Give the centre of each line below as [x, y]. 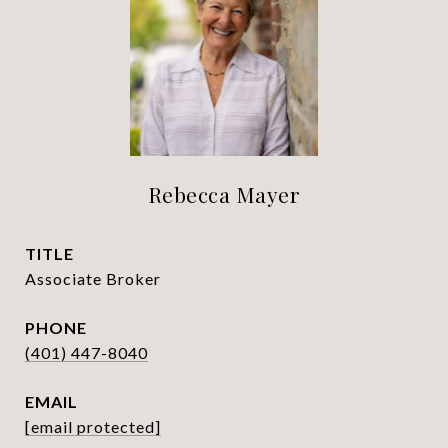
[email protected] [93, 426]
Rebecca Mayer [224, 194]
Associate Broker [93, 278]
